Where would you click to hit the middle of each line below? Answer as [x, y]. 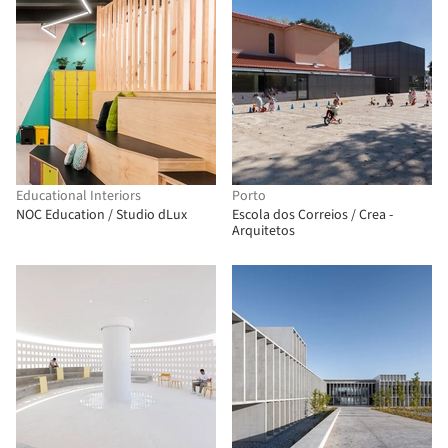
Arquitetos [263, 231]
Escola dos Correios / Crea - [312, 215]
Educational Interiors [78, 196]
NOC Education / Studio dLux [101, 215]
